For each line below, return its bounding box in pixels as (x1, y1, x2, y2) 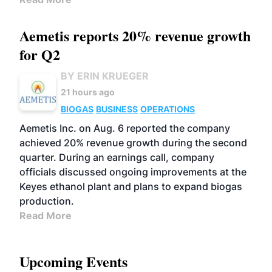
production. (19, 195, 74, 207)
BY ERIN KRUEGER (61, 70, 149, 82)
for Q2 (19, 44, 60, 65)
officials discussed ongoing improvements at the (19, 166, 246, 178)
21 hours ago (61, 87, 115, 97)
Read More (19, 209, 72, 222)
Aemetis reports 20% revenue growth (19, 25, 251, 46)
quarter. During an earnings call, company (19, 151, 214, 163)
